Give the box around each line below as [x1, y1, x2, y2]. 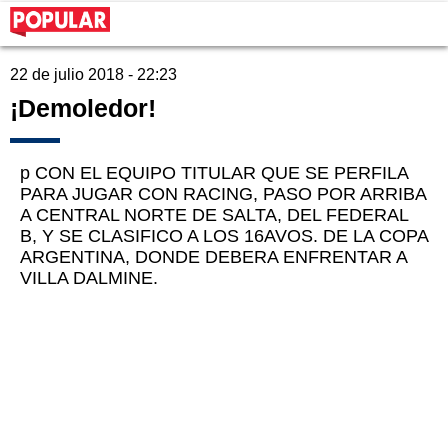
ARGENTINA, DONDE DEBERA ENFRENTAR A [20, 247, 407, 268]
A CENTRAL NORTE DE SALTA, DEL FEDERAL [20, 205, 408, 226]
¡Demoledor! [10, 94, 156, 123]
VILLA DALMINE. [20, 268, 158, 289]
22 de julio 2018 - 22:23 [10, 66, 177, 84]
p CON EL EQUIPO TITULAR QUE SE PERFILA [20, 163, 408, 184]
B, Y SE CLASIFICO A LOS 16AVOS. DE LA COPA [20, 226, 428, 247]
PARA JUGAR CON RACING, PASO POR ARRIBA [20, 184, 426, 205]
